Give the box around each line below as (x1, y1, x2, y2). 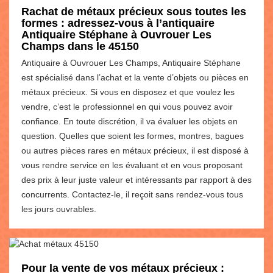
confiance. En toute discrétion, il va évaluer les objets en (21, 116, 238, 126)
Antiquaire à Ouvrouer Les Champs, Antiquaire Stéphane (21, 57, 241, 68)
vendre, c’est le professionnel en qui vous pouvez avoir (21, 101, 233, 112)
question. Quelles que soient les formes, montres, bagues (21, 130, 244, 141)
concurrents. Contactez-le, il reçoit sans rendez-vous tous (21, 189, 243, 199)
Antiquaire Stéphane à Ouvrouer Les (21, 28, 211, 41)
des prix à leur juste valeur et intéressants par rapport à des (21, 174, 252, 185)
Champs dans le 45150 (21, 40, 139, 52)
